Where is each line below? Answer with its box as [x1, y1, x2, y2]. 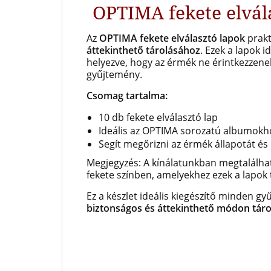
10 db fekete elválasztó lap [99, 111, 218, 124]
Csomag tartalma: [87, 89, 168, 102]
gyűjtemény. [87, 68, 142, 81]
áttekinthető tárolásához [87, 44, 200, 57]
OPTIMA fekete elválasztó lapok [99, 31, 245, 45]
